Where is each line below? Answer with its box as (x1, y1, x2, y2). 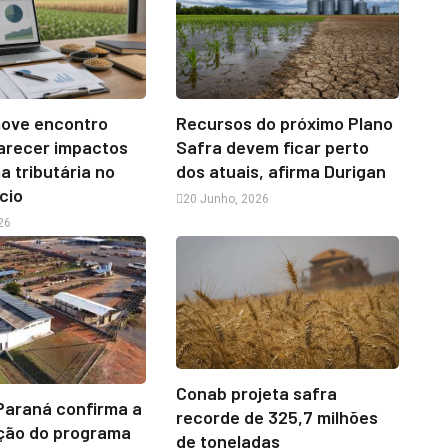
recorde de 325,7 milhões (175, 406, 378, 429)
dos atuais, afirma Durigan (175, 159, 386, 182)
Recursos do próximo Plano (175, 111, 393, 134)
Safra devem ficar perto (175, 135, 369, 158)
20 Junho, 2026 (182, 191, 269, 206)
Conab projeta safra (175, 382, 337, 405)
